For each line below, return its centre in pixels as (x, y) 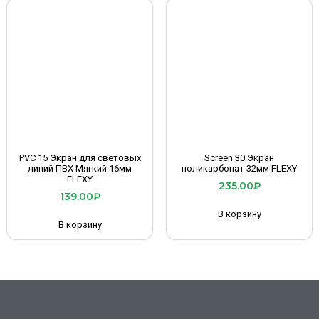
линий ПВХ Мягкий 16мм (80, 169)
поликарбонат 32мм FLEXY (239, 169)
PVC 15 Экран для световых (80, 158)
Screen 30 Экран (239, 158)
